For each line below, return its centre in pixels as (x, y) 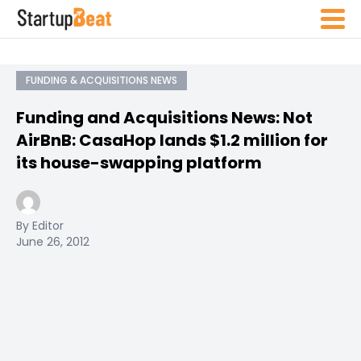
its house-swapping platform (139, 163)
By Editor (40, 226)
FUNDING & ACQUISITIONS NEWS (102, 80)
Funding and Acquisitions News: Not (164, 118)
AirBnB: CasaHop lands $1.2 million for (172, 140)
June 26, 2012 (53, 242)
